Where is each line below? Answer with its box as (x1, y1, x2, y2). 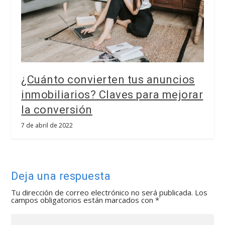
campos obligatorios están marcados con (11, 194, 156, 205)
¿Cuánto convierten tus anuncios (21, 73, 195, 86)
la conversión (21, 103, 92, 116)
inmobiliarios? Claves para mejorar (21, 88, 203, 101)
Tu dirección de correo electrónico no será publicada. (11, 187, 193, 197)
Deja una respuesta (11, 169, 111, 182)
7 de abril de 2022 (21, 121, 73, 130)
